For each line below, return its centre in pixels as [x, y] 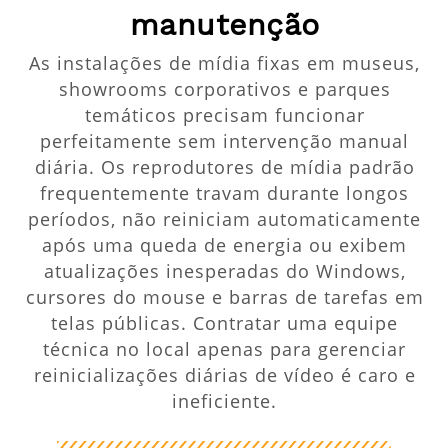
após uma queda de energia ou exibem [224, 245]
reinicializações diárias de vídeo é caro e [224, 375]
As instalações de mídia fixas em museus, [224, 63]
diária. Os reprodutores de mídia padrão [224, 167]
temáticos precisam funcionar [224, 115]
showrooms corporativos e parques [224, 89]
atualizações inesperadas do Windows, [224, 271]
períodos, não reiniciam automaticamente [224, 219]
